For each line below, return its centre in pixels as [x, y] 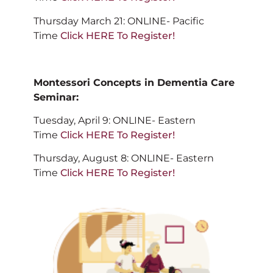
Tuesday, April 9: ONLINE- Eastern [115, 121]
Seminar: [56, 97]
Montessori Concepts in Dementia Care [134, 82]
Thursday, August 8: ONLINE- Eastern [124, 158]
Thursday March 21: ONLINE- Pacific [119, 21]
